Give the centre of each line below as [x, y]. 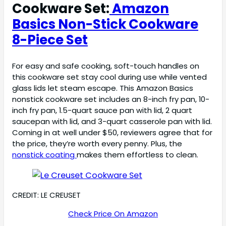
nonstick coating [44, 155]
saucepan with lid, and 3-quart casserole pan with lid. [112, 122]
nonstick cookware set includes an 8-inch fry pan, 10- [111, 99]
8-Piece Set [50, 40]
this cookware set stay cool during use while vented [109, 77]
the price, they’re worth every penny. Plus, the [97, 144]
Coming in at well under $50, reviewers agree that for [112, 133]
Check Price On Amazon [113, 213]
